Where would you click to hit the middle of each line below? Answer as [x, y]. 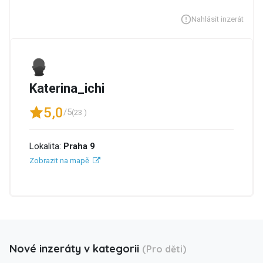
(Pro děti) [164, 249]
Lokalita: [46, 146]
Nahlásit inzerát [218, 19]
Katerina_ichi [67, 88]
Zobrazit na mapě [59, 160]
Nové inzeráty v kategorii [76, 249]
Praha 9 [79, 146]
